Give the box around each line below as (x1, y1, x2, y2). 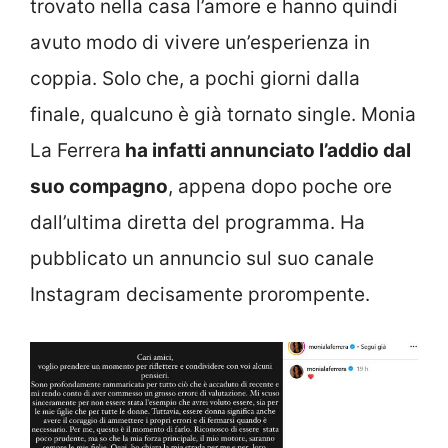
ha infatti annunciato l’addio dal (121, 139, 411, 163)
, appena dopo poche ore (168, 175, 392, 199)
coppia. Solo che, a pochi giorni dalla (30, 67, 360, 91)
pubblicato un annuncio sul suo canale (30, 247, 374, 271)
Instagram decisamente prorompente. (30, 283, 370, 307)
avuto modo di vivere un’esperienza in (30, 31, 370, 55)
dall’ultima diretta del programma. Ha (30, 211, 365, 235)
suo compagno (30, 175, 168, 199)
